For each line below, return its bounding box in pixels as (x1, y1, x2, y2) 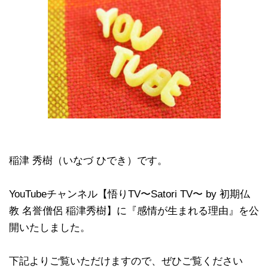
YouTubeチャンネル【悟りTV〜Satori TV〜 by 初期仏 (9, 188, 250, 200)
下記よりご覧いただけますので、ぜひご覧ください (9, 255, 243, 267)
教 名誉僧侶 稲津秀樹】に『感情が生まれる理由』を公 (9, 205, 259, 217)
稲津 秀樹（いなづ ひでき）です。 (9, 154, 167, 166)
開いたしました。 (9, 221, 90, 233)
